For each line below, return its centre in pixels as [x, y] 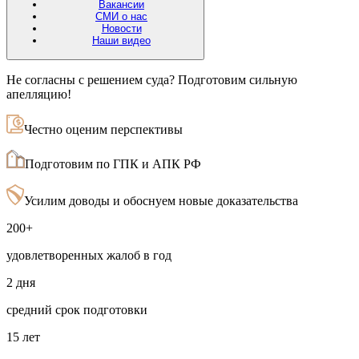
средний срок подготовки [77, 309]
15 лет [23, 337]
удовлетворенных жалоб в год [89, 255]
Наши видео [121, 41]
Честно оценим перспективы [103, 129]
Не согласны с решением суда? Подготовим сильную [152, 79]
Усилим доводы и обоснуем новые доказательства [161, 200]
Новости [121, 29]
